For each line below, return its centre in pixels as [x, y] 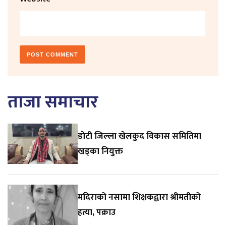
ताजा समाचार [53, 102]
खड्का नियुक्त [101, 151]
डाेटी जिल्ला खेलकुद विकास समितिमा [140, 136]
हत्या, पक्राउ [97, 212]
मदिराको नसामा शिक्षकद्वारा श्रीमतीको [139, 197]
